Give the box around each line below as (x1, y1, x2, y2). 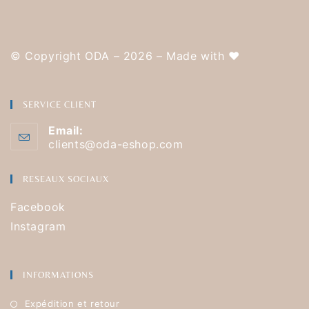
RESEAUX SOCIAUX (23, 174, 109, 185)
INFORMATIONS (23, 270, 94, 281)
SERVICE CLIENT (23, 99, 97, 110)
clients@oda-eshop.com (48, 137, 183, 152)
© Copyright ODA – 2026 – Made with (10, 49, 229, 63)
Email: (48, 123, 83, 138)
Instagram (10, 219, 66, 234)
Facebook (10, 200, 66, 215)
